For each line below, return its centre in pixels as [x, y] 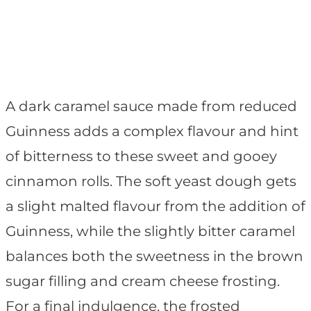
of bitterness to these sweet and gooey [141, 157]
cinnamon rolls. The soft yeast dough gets [151, 182]
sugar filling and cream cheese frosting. [143, 281]
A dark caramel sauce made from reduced [151, 107]
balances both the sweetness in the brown [154, 257]
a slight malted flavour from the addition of [155, 207]
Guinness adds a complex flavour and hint [152, 132]
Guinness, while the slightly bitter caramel [150, 232]
